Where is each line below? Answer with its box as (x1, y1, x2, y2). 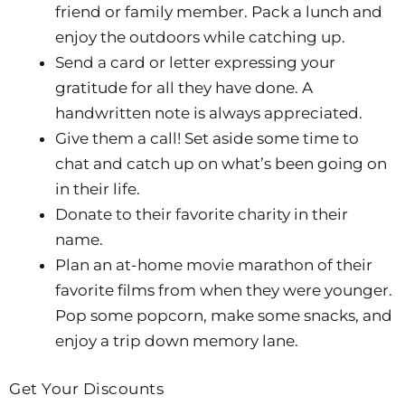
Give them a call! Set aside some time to (55, 128, 359, 147)
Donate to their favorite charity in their (55, 204, 348, 223)
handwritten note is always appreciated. (55, 103, 363, 122)
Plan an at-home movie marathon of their (55, 255, 372, 274)
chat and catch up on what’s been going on (55, 154, 387, 173)
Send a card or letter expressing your (55, 52, 335, 71)
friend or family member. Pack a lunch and (55, 2, 382, 21)
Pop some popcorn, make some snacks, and (55, 306, 392, 325)
